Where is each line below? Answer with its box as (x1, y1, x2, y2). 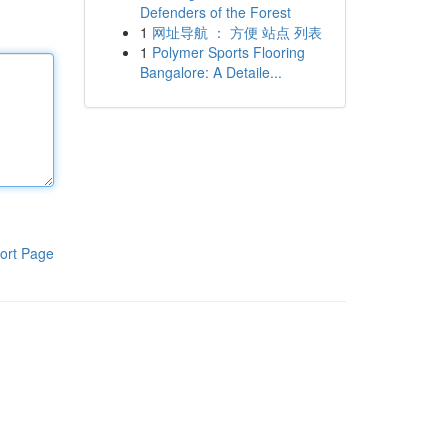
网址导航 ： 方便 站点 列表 (151, 22, 322, 42)
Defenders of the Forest (139, 2, 291, 22)
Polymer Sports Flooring (151, 42, 305, 62)
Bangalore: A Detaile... (139, 62, 282, 82)
